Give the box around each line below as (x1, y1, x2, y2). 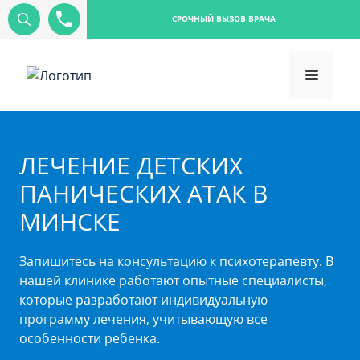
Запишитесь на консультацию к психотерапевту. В (19, 252, 333, 270)
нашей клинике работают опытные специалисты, (19, 272, 327, 289)
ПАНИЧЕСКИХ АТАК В (19, 177, 268, 210)
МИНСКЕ (19, 205, 121, 238)
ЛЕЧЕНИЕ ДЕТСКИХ (19, 149, 243, 182)
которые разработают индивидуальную (19, 291, 268, 309)
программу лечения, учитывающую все (19, 310, 268, 328)
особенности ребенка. (19, 329, 160, 347)
